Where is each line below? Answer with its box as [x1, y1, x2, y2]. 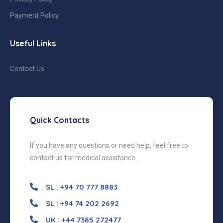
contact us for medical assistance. [30, 153, 137, 162]
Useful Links [10, 38, 56, 48]
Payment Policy [10, 11, 59, 19]
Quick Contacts [30, 114, 89, 125]
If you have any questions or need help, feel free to [30, 141, 188, 149]
